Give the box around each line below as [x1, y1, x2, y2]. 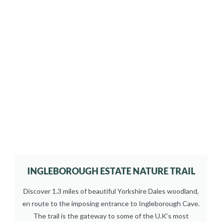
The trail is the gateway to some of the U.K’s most [33, 211, 189, 220]
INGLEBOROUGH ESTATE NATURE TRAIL [27, 165, 195, 176]
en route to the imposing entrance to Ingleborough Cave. [22, 199, 200, 208]
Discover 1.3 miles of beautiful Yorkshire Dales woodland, [23, 186, 199, 195]
